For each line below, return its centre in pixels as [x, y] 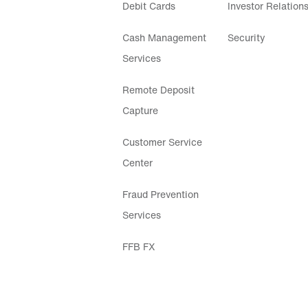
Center [137, 162]
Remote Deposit [158, 89]
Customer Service [162, 142]
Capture [140, 110]
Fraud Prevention [160, 194]
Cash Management [164, 37]
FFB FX [139, 246]
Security [247, 37]
